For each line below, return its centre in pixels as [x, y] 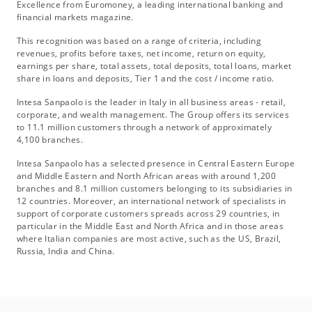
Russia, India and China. [66, 251]
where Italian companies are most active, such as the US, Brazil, [149, 239]
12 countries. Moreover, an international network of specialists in [151, 201]
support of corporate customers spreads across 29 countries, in [148, 214]
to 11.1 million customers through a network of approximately [144, 127]
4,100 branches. [50, 140]
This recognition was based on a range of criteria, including [139, 41]
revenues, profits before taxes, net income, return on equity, [141, 54]
